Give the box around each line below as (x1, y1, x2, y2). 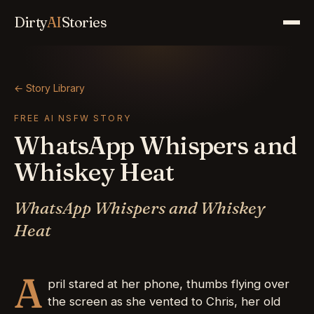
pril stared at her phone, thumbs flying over (47, 277, 289, 291)
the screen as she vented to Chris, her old (47, 294, 280, 308)
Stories (61, 13, 107, 31)
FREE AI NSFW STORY (14, 113, 131, 123)
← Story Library (14, 82, 85, 94)
